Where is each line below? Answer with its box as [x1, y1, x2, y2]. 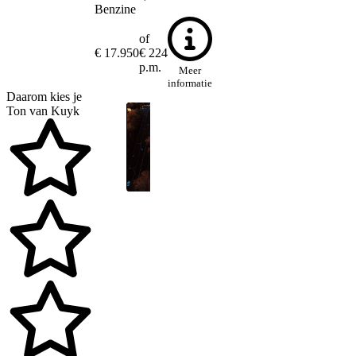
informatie [167, 76, 212, 89]
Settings [237, 182, 277, 196]
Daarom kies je [6, 89, 82, 103]
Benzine [94, 2, 136, 16]
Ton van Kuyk [6, 103, 79, 118]
